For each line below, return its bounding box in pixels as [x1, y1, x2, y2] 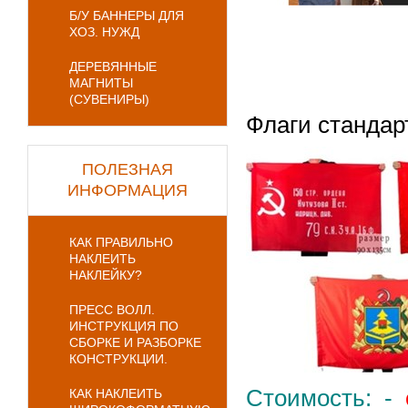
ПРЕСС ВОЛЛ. [69, 302, 155, 317]
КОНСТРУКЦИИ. [69, 352, 168, 366]
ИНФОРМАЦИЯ [67, 181, 188, 199]
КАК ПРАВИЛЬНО [69, 235, 173, 250]
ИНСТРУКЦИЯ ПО [69, 319, 178, 333]
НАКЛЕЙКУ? [69, 268, 142, 282]
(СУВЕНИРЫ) [69, 92, 149, 107]
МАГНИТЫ [69, 76, 133, 90]
